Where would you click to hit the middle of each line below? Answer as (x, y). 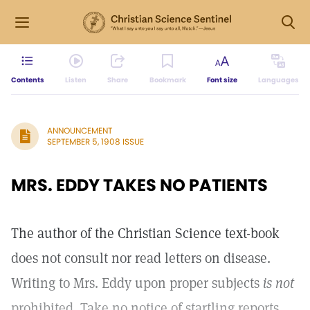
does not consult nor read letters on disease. (141, 258)
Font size (222, 80)
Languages (278, 80)
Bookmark (167, 80)
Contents (28, 80)
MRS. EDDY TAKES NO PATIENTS (139, 185)
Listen (76, 80)
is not (279, 283)
